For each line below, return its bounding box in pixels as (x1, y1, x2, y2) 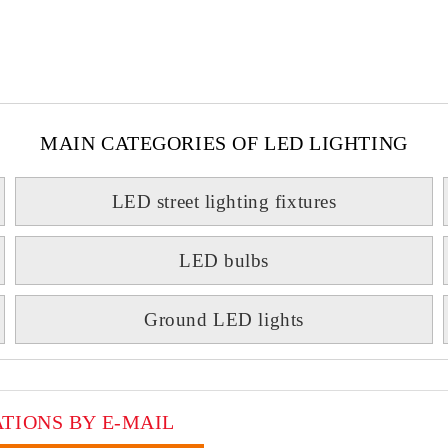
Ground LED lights (144, 309, 304, 330)
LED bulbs (178, 250, 270, 271)
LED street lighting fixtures (111, 191, 337, 212)
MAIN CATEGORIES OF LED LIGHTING (40, 132, 408, 154)
